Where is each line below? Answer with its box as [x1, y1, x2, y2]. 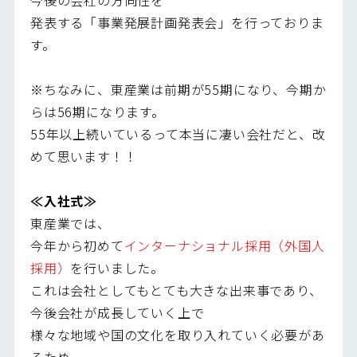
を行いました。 [70, 257, 164, 277]
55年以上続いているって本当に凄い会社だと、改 [29, 124, 326, 143]
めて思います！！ [29, 146, 138, 166]
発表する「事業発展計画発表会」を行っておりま [29, 12, 324, 32]
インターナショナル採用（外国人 [124, 235, 325, 255]
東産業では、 [29, 213, 111, 233]
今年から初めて [29, 235, 124, 255]
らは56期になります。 [29, 101, 165, 121]
